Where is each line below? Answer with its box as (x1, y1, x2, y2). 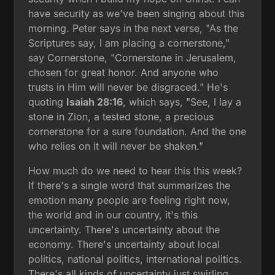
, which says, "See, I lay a (123, 95, 242, 108)
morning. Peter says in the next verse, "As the (28, 21, 239, 34)
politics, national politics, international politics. (28, 252, 242, 265)
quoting (28, 95, 67, 108)
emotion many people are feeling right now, (28, 193, 231, 206)
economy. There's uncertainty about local (28, 238, 220, 250)
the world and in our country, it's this (28, 208, 198, 221)
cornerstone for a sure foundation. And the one (28, 125, 247, 137)
